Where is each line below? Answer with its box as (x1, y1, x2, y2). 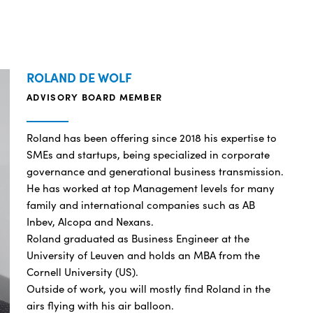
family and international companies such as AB (27, 197, 256, 212)
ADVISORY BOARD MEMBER (27, 89, 163, 103)
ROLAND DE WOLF (27, 68, 133, 86)
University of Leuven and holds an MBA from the (27, 247, 261, 263)
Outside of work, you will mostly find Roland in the (27, 281, 271, 296)
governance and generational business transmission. (27, 163, 284, 179)
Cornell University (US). (27, 264, 139, 279)
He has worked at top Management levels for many (27, 180, 275, 196)
